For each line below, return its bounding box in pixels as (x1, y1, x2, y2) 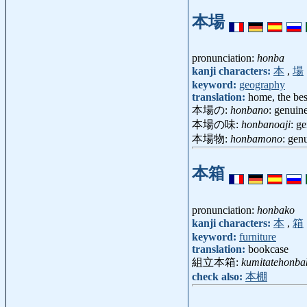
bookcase (248, 243, 288, 256)
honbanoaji (241, 119, 291, 131)
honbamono (230, 133, 282, 145)
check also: (192, 271, 245, 283)
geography (239, 79, 285, 91)
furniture (239, 231, 276, 243)
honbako (257, 204, 295, 217)
